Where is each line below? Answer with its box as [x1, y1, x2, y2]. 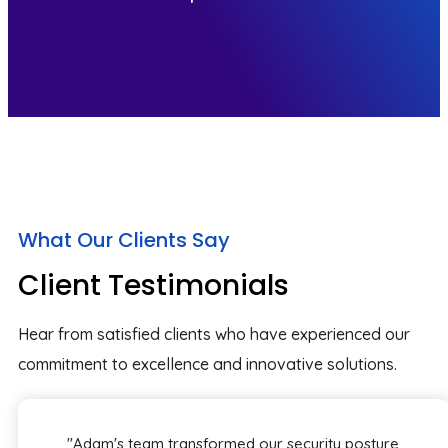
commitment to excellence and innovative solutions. [18, 354, 397, 374]
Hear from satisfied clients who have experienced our [18, 324, 410, 344]
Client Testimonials [18, 266, 289, 305]
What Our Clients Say [18, 226, 230, 254]
